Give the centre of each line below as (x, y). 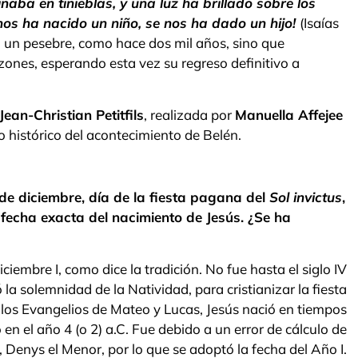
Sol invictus (306, 197)
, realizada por (189, 114)
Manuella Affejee (289, 114)
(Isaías (319, 23)
